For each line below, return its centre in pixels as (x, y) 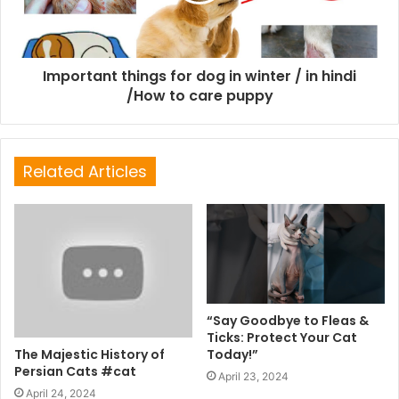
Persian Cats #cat (75, 371)
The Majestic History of (90, 354)
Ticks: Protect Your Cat (282, 338)
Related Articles (85, 171)
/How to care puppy (199, 95)
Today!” (232, 355)
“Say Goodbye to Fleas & (288, 321)
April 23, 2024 (253, 377)
